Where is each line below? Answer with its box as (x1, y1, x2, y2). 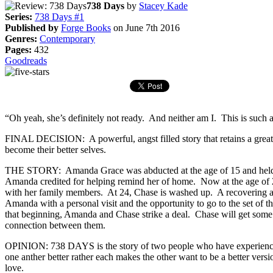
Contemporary (40, 33, 95, 44)
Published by (5, 22, 58, 33)
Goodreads (5, 55, 47, 66)
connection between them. (5, 219, 105, 230)
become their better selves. (5, 144, 106, 155)
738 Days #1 (35, 11, 84, 22)
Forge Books (61, 22, 111, 33)
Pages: (5, 44, 32, 55)
